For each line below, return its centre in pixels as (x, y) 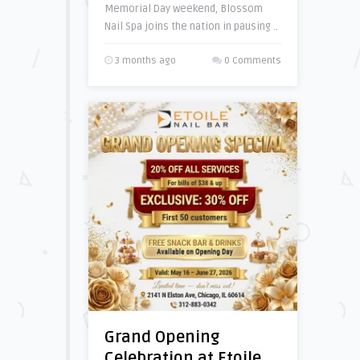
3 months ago (144, 61)
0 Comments (252, 61)
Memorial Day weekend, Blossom (183, 9)
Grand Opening (162, 337)
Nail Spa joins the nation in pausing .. (191, 27)
